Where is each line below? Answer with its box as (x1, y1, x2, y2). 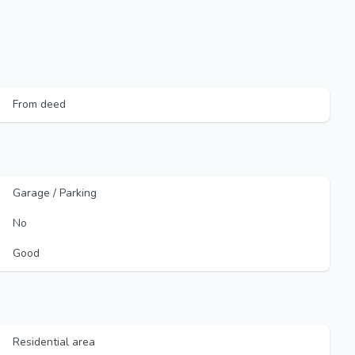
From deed (13, 97, 66, 112)
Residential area (13, 334, 95, 349)
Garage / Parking (13, 185, 97, 200)
